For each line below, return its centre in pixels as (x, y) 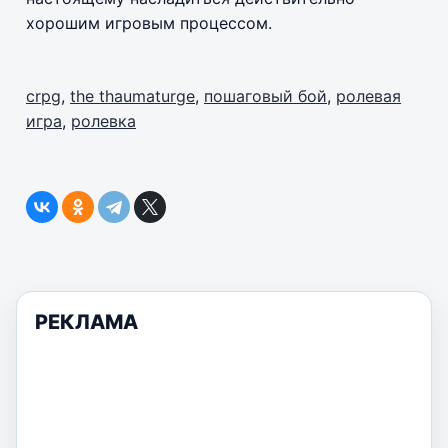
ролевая (368, 95)
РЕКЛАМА (86, 321)
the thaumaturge (132, 95)
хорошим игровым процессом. (149, 22)
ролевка (103, 120)
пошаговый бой (265, 95)
